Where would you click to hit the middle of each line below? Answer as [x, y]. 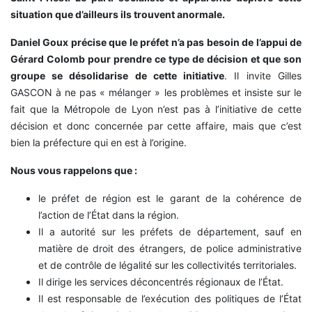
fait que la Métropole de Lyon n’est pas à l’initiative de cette [156, 109]
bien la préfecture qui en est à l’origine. [99, 143]
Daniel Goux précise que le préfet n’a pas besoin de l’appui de [156, 42]
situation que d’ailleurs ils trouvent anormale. [118, 15]
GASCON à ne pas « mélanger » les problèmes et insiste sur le [156, 93]
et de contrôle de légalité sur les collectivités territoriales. [167, 265]
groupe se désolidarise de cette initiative [118, 76]
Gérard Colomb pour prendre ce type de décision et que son [156, 59]
